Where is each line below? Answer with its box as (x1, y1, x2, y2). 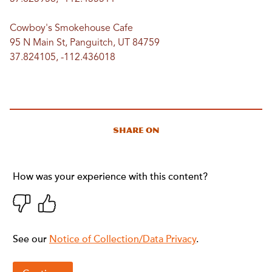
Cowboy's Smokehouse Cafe (10, 24, 133, 33)
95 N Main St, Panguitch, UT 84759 (10, 38, 160, 48)
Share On (112, 126, 160, 135)
